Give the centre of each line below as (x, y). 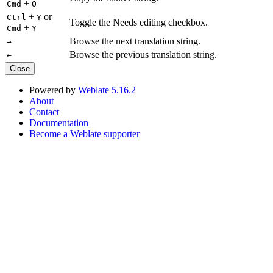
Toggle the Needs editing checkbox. (139, 22)
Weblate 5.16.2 (107, 90)
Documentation (59, 122)
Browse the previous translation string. (143, 54)
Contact (44, 112)
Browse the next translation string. (135, 41)
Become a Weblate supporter (84, 133)
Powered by (54, 90)
